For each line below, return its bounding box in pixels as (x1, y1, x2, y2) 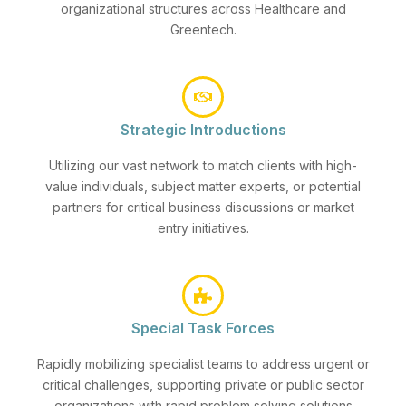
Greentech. (169, 22, 237, 37)
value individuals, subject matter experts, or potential (45, 179, 361, 194)
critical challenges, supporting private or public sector (42, 377, 364, 392)
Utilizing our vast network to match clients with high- (49, 158, 357, 173)
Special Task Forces (131, 319, 275, 337)
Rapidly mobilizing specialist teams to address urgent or (36, 356, 370, 372)
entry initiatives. (157, 220, 249, 236)
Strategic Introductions (120, 121, 286, 139)
